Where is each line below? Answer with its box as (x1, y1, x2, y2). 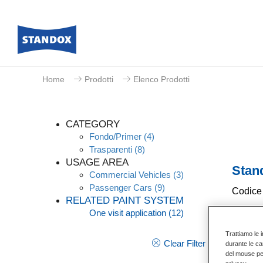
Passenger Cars (89, 183, 152, 193)
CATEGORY (66, 119, 120, 130)
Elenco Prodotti (133, 75, 190, 84)
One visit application (89, 208, 166, 218)
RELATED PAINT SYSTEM (66, 195, 184, 206)
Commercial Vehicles (89, 170, 171, 180)
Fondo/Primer (89, 131, 141, 141)
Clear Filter (163, 238, 205, 248)
